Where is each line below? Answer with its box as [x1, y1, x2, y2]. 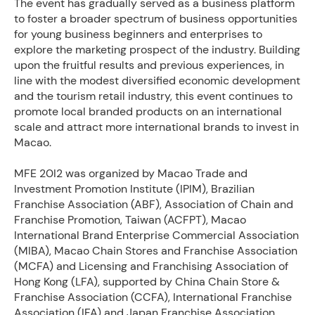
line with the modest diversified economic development [14, 73, 300, 88]
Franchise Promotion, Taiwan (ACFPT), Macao [14, 212, 246, 227]
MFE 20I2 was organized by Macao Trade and [14, 166, 247, 181]
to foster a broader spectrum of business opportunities [14, 11, 297, 26]
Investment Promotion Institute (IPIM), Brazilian [14, 181, 255, 196]
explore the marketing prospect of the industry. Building [14, 42, 300, 57]
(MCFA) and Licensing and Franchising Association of [14, 259, 288, 274]
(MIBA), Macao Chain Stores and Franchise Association [14, 243, 297, 258]
